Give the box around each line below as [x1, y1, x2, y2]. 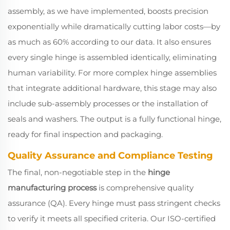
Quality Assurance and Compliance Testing [8, 150, 213, 161]
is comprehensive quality [97, 183, 194, 193]
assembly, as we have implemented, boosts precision [8, 6, 208, 16]
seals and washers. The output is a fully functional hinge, [8, 114, 221, 124]
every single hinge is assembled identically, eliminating [8, 52, 217, 62]
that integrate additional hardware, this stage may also [8, 83, 217, 93]
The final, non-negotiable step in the [8, 167, 148, 177]
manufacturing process [8, 183, 97, 193]
